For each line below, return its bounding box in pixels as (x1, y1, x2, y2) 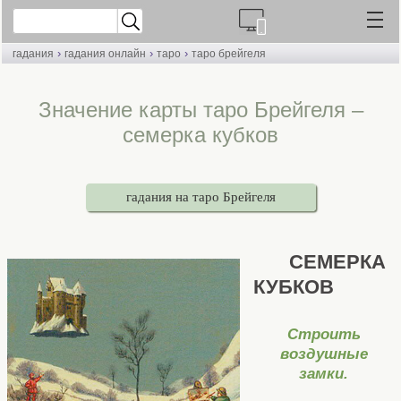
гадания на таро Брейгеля (125, 190, 276, 204)
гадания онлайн (64, 47, 146, 60)
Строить (286, 325, 361, 343)
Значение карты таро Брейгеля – (38, 98, 363, 122)
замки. (299, 364, 348, 382)
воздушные (279, 345, 368, 363)
